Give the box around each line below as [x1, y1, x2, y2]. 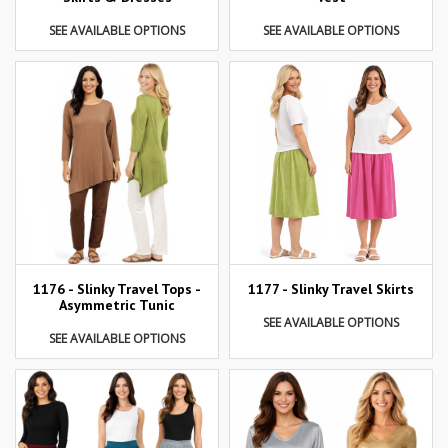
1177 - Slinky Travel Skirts [248, 279, 414, 298]
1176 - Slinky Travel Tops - [33, 280, 201, 299]
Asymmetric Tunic [59, 296, 175, 315]
